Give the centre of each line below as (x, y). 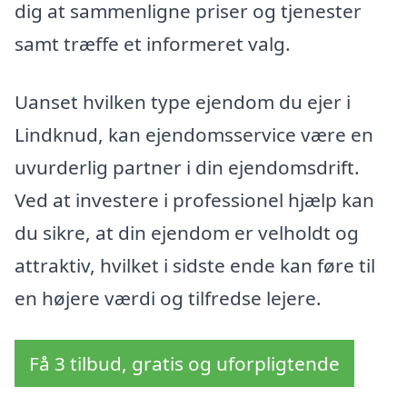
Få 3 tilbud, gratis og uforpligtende (184, 363)
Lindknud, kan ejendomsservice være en (194, 134)
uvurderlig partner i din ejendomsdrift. (187, 167)
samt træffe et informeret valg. (153, 44)
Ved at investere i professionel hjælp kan (194, 199)
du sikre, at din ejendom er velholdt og (187, 232)
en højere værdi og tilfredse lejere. (168, 298)
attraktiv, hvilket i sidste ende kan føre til (195, 265)
